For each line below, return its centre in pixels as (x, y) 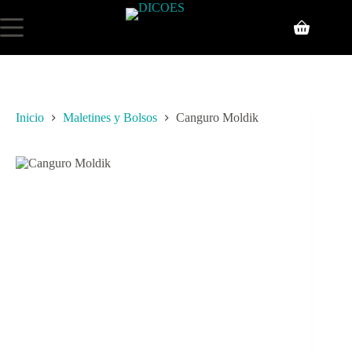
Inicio (30, 118)
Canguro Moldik (217, 118)
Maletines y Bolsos (110, 118)
